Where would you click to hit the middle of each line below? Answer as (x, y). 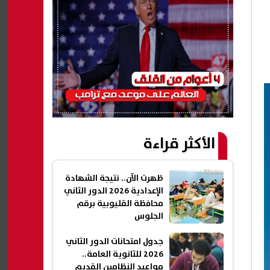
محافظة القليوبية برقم (120, 204)
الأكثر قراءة (179, 144)
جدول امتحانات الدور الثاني (115, 242)
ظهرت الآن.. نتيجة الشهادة (114, 179)
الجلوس (149, 217)
